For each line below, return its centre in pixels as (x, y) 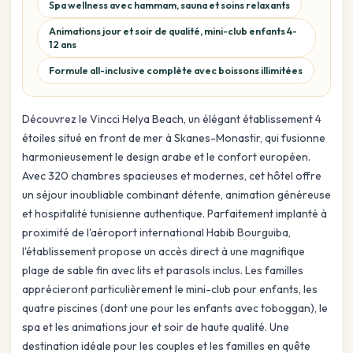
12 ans (63, 45)
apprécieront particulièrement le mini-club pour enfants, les (170, 290)
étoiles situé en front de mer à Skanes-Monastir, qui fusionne (174, 138)
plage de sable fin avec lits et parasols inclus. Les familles (163, 271)
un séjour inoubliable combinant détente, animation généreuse (176, 195)
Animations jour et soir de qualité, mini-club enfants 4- (173, 31)
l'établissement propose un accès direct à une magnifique (163, 252)
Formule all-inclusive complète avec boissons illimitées (176, 71)
